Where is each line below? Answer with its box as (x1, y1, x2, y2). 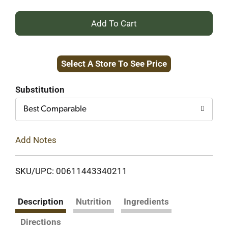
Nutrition (76, 196, 111, 207)
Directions (20, 216, 61, 227)
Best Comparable (23, 105, 87, 113)
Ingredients (124, 196, 169, 207)
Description (18, 196, 64, 207)
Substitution (15, 84, 65, 95)
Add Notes (15, 134, 56, 145)
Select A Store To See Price (61, 59, 167, 69)
